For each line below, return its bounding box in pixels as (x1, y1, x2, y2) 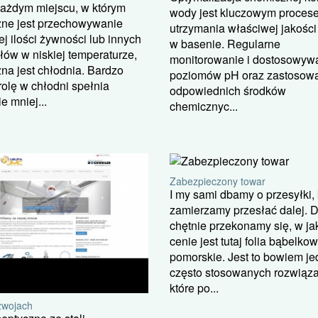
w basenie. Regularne (169, 35, 280, 52)
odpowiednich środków (169, 82, 286, 99)
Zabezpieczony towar (169, 173, 265, 188)
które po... (169, 279, 219, 296)
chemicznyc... (169, 97, 238, 114)
